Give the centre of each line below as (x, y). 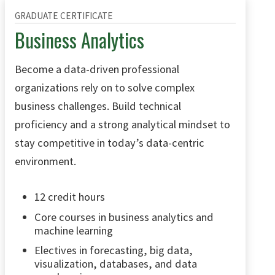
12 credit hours (70, 196)
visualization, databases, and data (116, 264)
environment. (45, 161)
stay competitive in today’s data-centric (110, 142)
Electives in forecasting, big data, (114, 250)
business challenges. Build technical (98, 106)
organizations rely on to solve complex (105, 87)
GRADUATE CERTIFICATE (64, 15)
